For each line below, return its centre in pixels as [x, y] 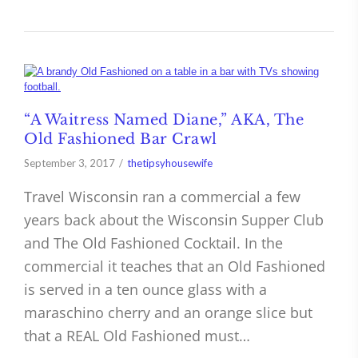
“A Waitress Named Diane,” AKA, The [164, 120]
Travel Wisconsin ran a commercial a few [162, 197]
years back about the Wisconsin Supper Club [174, 220]
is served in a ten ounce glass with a [145, 290]
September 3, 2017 [70, 163]
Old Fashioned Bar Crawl [121, 139]
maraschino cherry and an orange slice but [168, 313]
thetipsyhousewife [170, 163]
